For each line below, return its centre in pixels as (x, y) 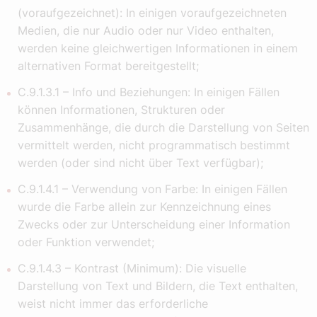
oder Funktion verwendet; (86, 242)
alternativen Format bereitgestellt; (108, 66)
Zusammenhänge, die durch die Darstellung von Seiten (163, 128)
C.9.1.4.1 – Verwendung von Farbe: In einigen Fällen (152, 189)
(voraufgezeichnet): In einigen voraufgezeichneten (152, 13)
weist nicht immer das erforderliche (113, 304)
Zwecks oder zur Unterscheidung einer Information (154, 225)
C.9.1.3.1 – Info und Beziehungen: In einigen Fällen (149, 92)
